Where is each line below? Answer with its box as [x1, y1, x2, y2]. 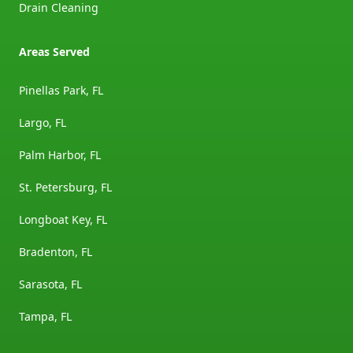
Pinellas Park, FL [19, 83, 103, 98]
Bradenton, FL [19, 244, 92, 260]
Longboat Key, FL [19, 212, 107, 228]
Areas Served [19, 44, 90, 60]
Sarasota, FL [19, 277, 82, 292]
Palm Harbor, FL [19, 147, 101, 163]
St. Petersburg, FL [19, 180, 112, 195]
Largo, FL [19, 115, 66, 131]
